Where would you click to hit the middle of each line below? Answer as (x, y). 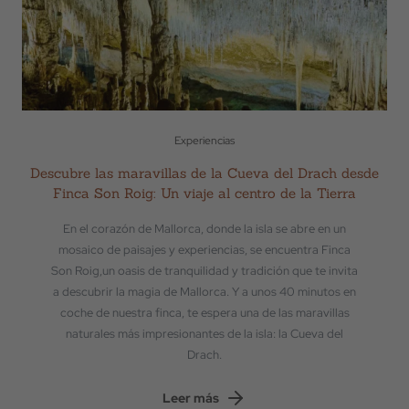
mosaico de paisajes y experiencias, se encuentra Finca (204, 250)
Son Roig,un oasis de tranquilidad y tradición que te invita (204, 271)
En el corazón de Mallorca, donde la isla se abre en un (204, 229)
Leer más (191, 398)
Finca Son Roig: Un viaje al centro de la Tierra (204, 193)
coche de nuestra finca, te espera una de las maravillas (204, 313)
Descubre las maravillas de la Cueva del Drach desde (204, 173)
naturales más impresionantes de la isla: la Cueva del (204, 334)
